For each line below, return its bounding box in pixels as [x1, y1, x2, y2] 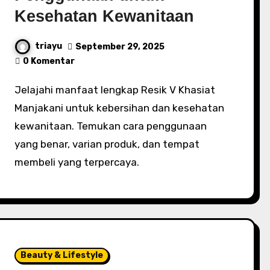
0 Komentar [23, 56, 75, 66]
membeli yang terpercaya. [14, 156, 140, 168]
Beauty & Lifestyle [20, 250, 104, 260]
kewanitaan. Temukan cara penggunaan [14, 120, 207, 132]
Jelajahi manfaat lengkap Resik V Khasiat [14, 84, 22, 96]
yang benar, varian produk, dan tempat [14, 138, 200, 150]
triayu [35, 41, 63, 52]
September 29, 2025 [75, 41, 165, 52]
